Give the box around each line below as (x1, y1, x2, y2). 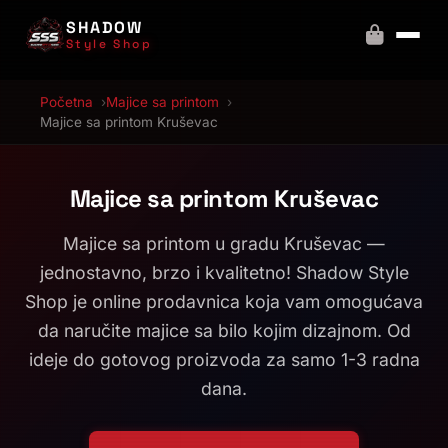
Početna (40, 94, 93, 110)
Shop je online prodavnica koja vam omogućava (25, 291, 423, 312)
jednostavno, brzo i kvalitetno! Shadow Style (39, 262, 409, 283)
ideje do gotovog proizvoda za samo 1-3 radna (28, 349, 420, 370)
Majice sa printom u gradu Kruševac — (63, 233, 385, 254)
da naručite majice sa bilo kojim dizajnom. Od (37, 320, 411, 341)
